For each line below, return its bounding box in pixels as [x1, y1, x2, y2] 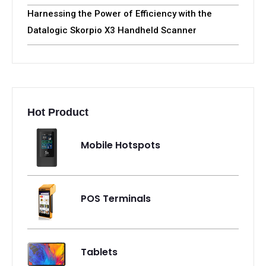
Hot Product [27, 106, 88, 118]
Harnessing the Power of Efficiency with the [27, 8, 212, 19]
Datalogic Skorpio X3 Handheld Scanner [27, 24, 197, 36]
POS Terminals [81, 191, 151, 205]
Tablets [81, 245, 118, 259]
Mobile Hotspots [81, 138, 160, 152]
